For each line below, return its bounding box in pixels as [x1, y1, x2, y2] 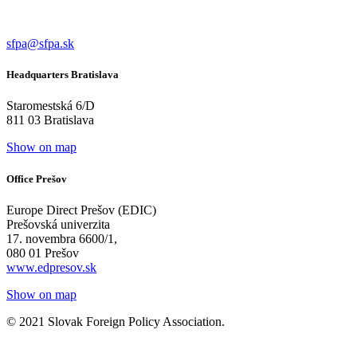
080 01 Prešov [6, 245, 79, 260]
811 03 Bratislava [6, 113, 94, 127]
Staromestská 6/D [6, 99, 95, 113]
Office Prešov [6, 172, 67, 185]
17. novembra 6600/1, [6, 231, 117, 245]
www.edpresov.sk [6, 260, 96, 274]
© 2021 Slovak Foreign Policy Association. [6, 314, 225, 328]
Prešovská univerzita [6, 217, 110, 231]
